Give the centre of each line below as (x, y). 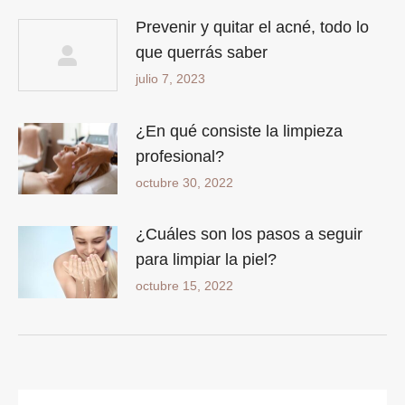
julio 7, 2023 (170, 78)
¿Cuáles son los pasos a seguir (249, 235)
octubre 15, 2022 (184, 286)
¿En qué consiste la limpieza (239, 131)
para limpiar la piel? (206, 260)
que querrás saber (202, 52)
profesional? (180, 156)
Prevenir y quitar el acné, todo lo (252, 27)
